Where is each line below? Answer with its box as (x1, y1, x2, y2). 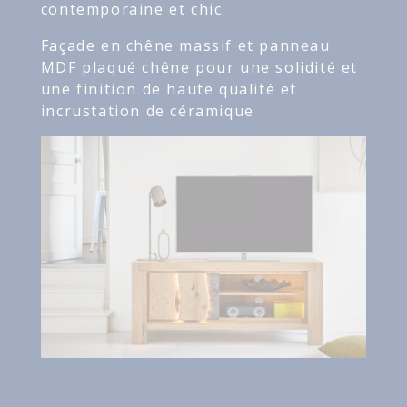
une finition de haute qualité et (40, 79, 298, 100)
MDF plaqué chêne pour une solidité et (40, 57, 359, 78)
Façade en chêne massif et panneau (40, 35, 331, 56)
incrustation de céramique (40, 101, 254, 122)
